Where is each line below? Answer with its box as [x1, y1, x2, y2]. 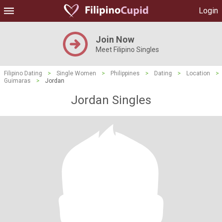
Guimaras [4, 77, 31, 84]
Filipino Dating [4, 70, 42, 77]
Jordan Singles [71, 93, 151, 107]
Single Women [56, 70, 96, 77]
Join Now [96, 34, 134, 45]
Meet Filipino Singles [96, 46, 159, 54]
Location [186, 70, 210, 77]
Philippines [111, 70, 140, 77]
